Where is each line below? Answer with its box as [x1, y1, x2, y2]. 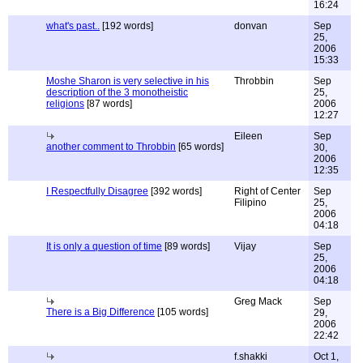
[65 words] [176, 141, 224, 152]
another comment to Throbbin [46, 141, 176, 152]
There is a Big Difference [46, 306, 155, 318]
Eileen [234, 130, 263, 142]
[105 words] [155, 306, 208, 318]
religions [46, 98, 84, 109]
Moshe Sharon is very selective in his [46, 75, 209, 87]
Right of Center [234, 186, 301, 197]
